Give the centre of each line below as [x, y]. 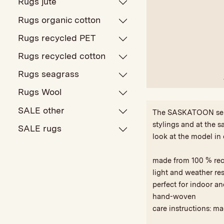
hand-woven [174, 196]
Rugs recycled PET [57, 37]
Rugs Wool [40, 92]
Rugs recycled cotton [62, 56]
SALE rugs [40, 128]
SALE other [41, 110]
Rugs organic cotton [59, 19]
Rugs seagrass [49, 74]
